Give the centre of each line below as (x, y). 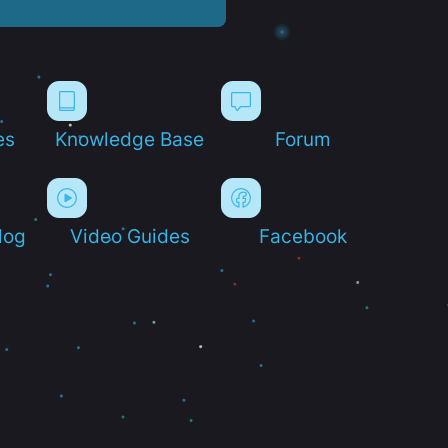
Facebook (303, 235)
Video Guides (129, 235)
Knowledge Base (130, 138)
